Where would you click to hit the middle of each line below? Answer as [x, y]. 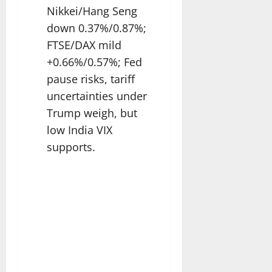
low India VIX [80, 130]
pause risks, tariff [91, 79]
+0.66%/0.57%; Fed [94, 62]
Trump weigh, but [92, 113]
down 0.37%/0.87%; [97, 28]
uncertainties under [97, 96]
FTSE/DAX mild [84, 45]
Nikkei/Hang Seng [92, 11]
